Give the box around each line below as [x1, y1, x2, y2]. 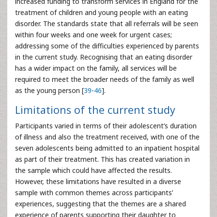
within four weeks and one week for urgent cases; [15, 30, 172, 39]
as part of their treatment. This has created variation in [15, 155, 190, 164]
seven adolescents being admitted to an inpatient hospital [15, 143, 200, 153]
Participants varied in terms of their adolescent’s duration [15, 121, 197, 130]
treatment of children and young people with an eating [15, 8, 188, 17]
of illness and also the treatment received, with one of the [15, 132, 200, 141]
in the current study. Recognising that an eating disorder [15, 52, 192, 62]
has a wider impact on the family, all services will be [15, 63, 177, 73]
